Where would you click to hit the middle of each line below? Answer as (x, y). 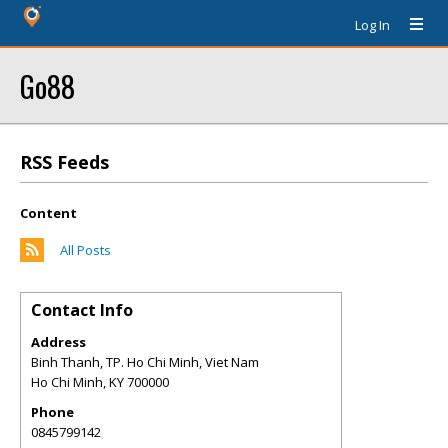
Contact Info (82, 310)
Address (58, 342)
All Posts (85, 250)
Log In (372, 25)
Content (48, 213)
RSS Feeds (64, 162)
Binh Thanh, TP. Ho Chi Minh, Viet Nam (145, 362)
